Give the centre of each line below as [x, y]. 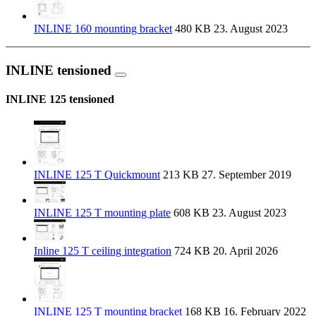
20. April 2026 [244, 251]
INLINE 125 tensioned [60, 99]
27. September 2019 [245, 175]
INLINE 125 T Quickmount [97, 175]
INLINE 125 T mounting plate [102, 213]
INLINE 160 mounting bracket [103, 28]
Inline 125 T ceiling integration [103, 251]
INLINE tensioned [60, 70]
